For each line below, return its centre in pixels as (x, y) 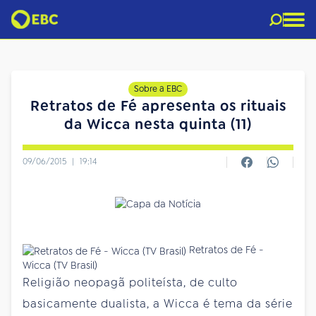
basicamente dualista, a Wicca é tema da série (158, 304)
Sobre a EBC (158, 89)
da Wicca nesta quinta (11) (158, 124)
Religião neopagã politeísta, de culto (130, 283)
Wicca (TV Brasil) (60, 266)
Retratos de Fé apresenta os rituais (158, 106)
